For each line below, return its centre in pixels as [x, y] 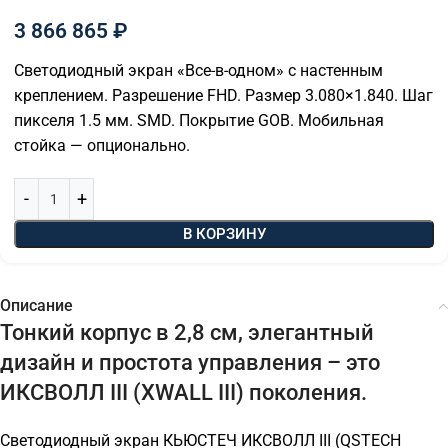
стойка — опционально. [102, 146]
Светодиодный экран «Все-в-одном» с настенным [198, 71]
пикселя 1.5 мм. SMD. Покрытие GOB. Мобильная [199, 121]
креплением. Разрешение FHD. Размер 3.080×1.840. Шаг [223, 96]
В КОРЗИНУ [224, 234]
